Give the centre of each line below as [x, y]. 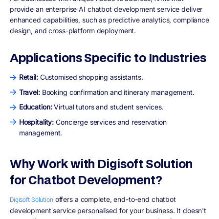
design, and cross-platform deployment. [73, 31]
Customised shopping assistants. [91, 77]
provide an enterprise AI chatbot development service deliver [106, 9]
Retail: [29, 77]
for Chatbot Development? [86, 180]
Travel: [30, 92]
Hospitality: [36, 122]
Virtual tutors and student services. [109, 107]
